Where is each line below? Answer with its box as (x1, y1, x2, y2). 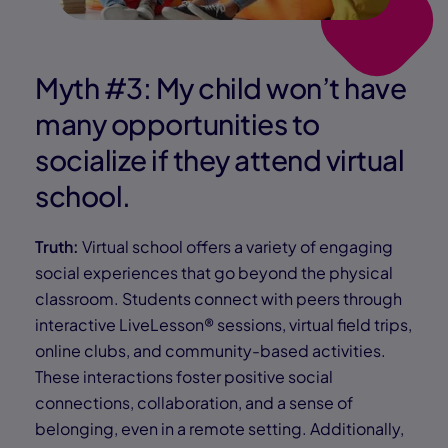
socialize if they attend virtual (35, 142, 404, 178)
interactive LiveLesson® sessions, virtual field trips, (35, 314, 412, 336)
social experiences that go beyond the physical (35, 262, 393, 284)
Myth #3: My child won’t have (35, 70, 406, 106)
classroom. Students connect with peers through (35, 288, 402, 310)
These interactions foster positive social (35, 366, 333, 388)
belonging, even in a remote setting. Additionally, (35, 418, 404, 440)
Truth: (35, 236, 82, 258)
